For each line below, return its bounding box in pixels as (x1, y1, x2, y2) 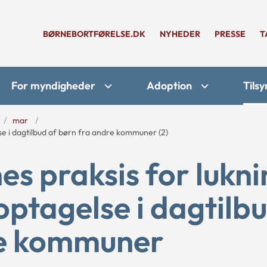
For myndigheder (11, 79, 95, 92)
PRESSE (215, 29, 246, 39)
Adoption (147, 79, 192, 92)
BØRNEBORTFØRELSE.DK (43, 29, 145, 39)
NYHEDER (160, 29, 200, 39)
